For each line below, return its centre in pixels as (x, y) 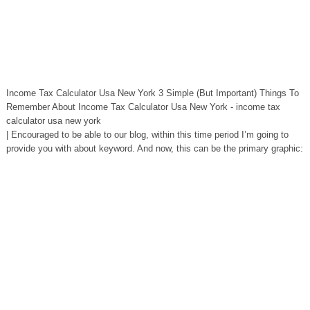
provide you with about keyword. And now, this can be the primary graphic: (154, 148)
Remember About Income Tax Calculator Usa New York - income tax (143, 107)
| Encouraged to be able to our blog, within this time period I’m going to (147, 135)
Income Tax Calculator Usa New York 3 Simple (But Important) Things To (152, 93)
